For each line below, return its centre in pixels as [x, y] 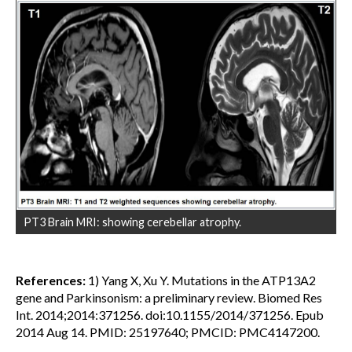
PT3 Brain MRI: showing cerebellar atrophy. [132, 222]
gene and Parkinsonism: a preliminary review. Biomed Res [169, 297]
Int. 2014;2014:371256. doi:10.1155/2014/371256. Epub [170, 314]
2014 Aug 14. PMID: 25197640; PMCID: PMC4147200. [168, 332]
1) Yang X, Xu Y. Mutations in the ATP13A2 [201, 280]
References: [51, 280]
